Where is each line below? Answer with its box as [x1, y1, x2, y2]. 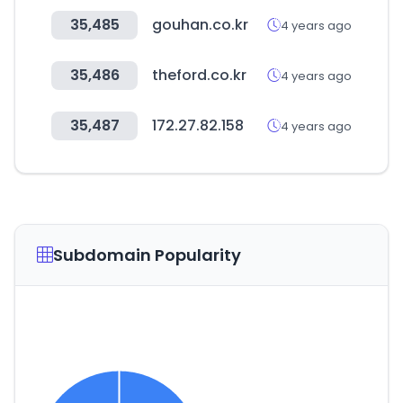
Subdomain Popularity [53, 244, 241, 266]
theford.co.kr [152, 65, 246, 85]
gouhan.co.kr [152, 14, 248, 35]
